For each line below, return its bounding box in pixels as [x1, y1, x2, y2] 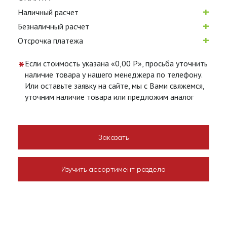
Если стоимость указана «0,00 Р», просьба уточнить [25, 58, 208, 68]
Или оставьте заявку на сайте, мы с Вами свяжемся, [25, 81, 204, 91]
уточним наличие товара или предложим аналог [25, 92, 194, 102]
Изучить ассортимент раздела [61, 165, 166, 173]
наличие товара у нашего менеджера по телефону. [25, 69, 202, 80]
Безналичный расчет [18, 21, 89, 31]
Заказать [98, 133, 129, 141]
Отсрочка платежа [18, 35, 83, 46]
